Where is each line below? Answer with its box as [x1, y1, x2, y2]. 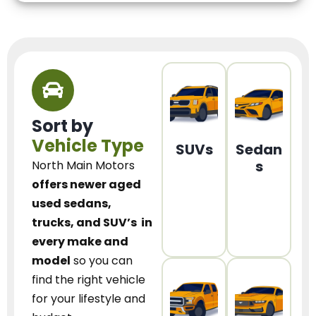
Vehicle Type [32, 134, 144, 158]
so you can [71, 253, 133, 269]
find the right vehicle [32, 272, 145, 288]
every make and [32, 233, 128, 250]
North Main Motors [32, 157, 135, 174]
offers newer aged [32, 176, 141, 193]
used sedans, [32, 195, 111, 212]
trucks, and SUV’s [32, 214, 139, 231]
